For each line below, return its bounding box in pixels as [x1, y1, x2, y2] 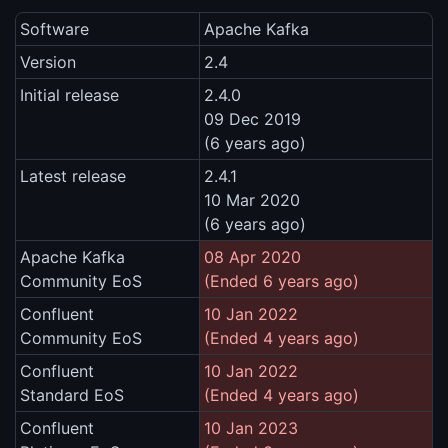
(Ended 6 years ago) [204, 271, 359, 292]
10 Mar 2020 [204, 190, 300, 211]
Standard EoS [20, 385, 124, 406]
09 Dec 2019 [204, 109, 301, 130]
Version [20, 52, 76, 73]
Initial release [20, 85, 119, 106]
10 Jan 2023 [204, 418, 298, 439]
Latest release [20, 166, 126, 187]
